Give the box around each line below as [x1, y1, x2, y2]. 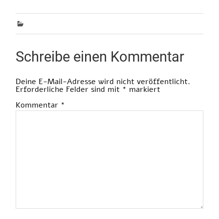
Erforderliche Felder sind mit [16, 84, 122, 95]
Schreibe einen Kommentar [16, 48, 184, 66]
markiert [127, 84, 160, 95]
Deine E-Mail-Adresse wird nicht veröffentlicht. [16, 76, 190, 88]
